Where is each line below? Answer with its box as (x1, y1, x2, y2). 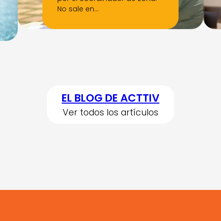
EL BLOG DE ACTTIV (62, 90, 159, 106)
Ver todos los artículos (63, 106, 158, 119)
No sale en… (57, 4, 99, 14)
